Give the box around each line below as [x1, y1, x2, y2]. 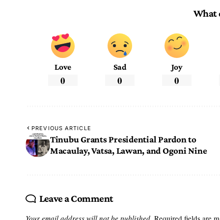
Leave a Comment [39, 192, 113, 205]
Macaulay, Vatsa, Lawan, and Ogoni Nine [50, 145, 211, 156]
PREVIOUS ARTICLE [31, 125, 91, 132]
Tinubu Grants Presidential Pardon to [50, 134, 196, 145]
